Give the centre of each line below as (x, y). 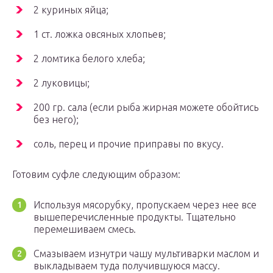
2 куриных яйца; (71, 10)
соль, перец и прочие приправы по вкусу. (129, 144)
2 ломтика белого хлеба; (89, 59)
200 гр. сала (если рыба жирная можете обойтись (146, 108)
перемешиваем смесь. (85, 229)
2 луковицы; (62, 83)
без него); (56, 120)
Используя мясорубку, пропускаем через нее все (145, 205)
